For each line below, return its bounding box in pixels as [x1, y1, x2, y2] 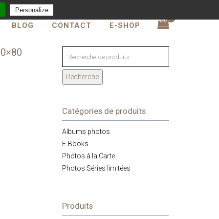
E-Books [62, 140, 88, 148]
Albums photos [62, 128, 110, 135]
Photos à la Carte [62, 152, 115, 160]
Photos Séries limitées [62, 164, 131, 172]
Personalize [15, 6, 48, 14]
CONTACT [52, 21, 91, 30]
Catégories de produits [62, 106, 146, 116]
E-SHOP [109, 21, 140, 30]
